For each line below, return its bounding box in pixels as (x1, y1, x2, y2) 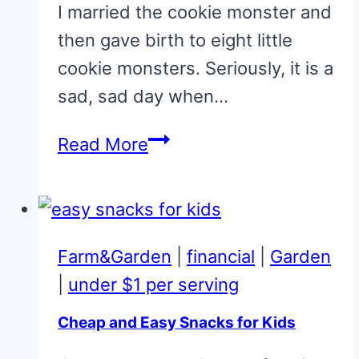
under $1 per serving (68, 274, 239, 296)
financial (187, 246, 255, 268)
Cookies (147, 215, 215, 236)
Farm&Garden (58, 246, 171, 268)
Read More (58, 134, 148, 155)
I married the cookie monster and (58, 2, 332, 23)
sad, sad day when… (58, 86, 228, 107)
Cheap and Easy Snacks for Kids (58, 313, 296, 332)
